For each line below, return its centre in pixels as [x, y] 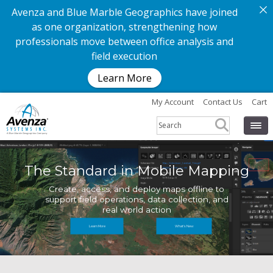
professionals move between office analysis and [124, 41]
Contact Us [223, 102]
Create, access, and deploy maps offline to [136, 189]
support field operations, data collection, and [136, 199]
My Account [173, 102]
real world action [136, 209]
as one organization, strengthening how [124, 27]
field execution [124, 56]
